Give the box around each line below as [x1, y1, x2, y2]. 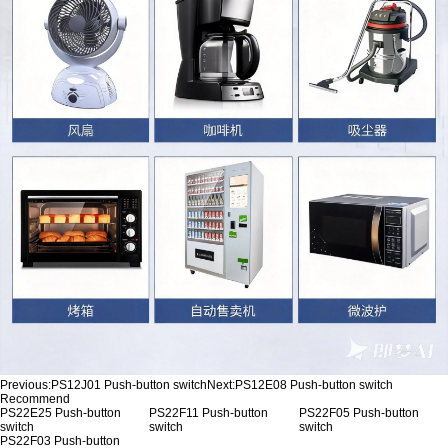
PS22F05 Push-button [298, 406, 419, 421]
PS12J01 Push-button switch [51, 378, 207, 393]
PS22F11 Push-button [149, 406, 269, 421]
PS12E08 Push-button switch [235, 378, 393, 393]
